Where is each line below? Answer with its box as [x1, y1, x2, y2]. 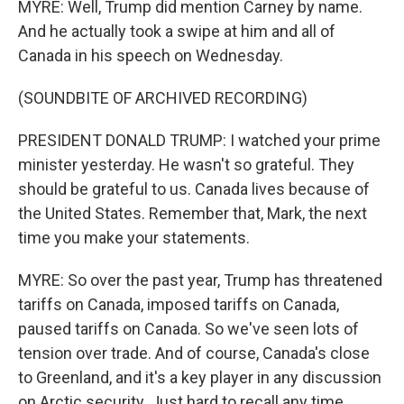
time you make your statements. [18, 228, 250, 247]
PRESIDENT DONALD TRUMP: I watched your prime [18, 131, 381, 150]
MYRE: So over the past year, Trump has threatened [18, 271, 382, 289]
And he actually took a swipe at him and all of [18, 22, 335, 41]
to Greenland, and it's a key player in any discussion [18, 368, 381, 387]
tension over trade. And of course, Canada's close [18, 344, 370, 363]
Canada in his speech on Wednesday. [18, 46, 283, 65]
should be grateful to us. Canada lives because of [18, 179, 370, 198]
